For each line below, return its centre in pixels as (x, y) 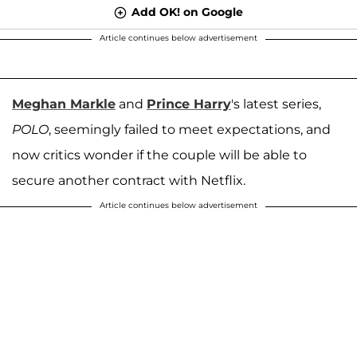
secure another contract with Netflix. (129, 180)
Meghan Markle (64, 104)
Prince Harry (189, 104)
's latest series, (276, 104)
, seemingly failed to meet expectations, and (190, 129)
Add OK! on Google (187, 12)
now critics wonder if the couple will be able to (159, 155)
